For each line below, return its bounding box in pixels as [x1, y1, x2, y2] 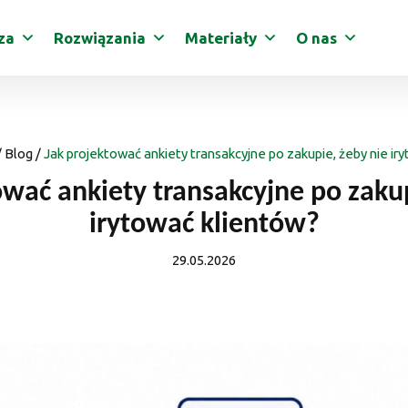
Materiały [184, 28, 257, 46]
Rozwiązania [53, 28, 146, 46]
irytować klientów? [88, 209, 320, 240]
